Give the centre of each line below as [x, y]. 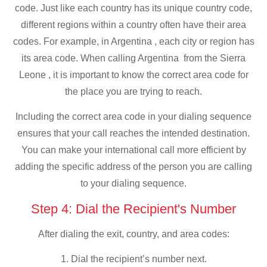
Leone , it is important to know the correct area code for [133, 74]
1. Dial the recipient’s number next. [133, 259]
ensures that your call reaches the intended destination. [133, 133]
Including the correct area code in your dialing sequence [133, 117]
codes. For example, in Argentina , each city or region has [133, 41]
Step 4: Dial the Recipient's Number [133, 209]
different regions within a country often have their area [133, 24]
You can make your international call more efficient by [133, 150]
